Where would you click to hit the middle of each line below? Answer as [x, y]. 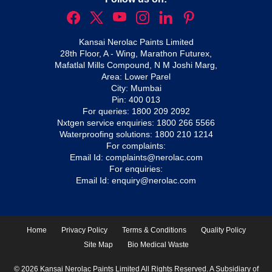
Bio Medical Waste [158, 245]
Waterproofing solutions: [107, 134]
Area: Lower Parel [136, 77]
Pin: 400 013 [136, 100]
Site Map [98, 245]
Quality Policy [223, 230]
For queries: [107, 111]
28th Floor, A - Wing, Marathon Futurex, [136, 54]
